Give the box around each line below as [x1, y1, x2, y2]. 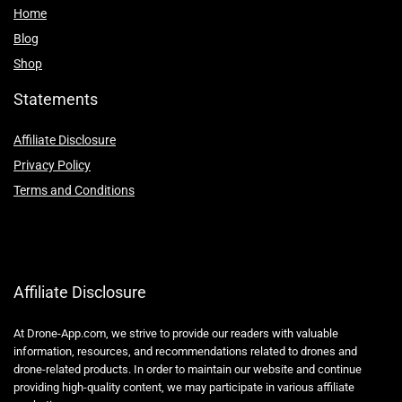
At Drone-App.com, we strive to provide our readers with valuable [13, 327, 338, 341]
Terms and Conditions [13, 183, 135, 198]
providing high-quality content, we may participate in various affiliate [13, 380, 354, 395]
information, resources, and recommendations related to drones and [13, 345, 357, 359]
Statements [13, 90, 98, 109]
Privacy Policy [13, 158, 91, 173]
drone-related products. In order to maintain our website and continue [13, 363, 362, 377]
